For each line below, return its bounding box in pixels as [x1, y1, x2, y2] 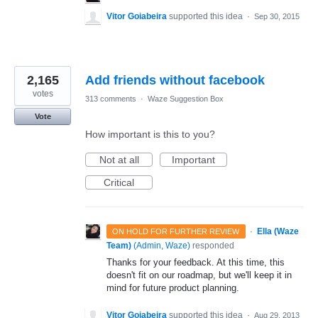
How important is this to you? [85, 128, 215, 141]
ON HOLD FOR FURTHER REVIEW [112, 227, 240, 236]
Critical [104, 177, 134, 189]
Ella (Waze [256, 226, 299, 237]
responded [190, 241, 234, 251]
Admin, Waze [136, 241, 187, 251]
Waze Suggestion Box [148, 94, 224, 104]
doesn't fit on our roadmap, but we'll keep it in [106, 270, 292, 281]
